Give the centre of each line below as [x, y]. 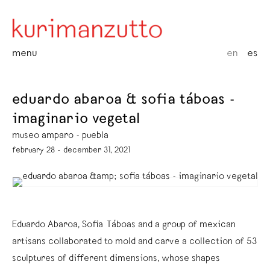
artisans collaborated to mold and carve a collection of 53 [134, 242]
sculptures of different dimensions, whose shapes [116, 259]
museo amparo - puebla [60, 136]
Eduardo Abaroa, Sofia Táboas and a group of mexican [124, 225]
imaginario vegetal [76, 120]
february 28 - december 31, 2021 [71, 150]
